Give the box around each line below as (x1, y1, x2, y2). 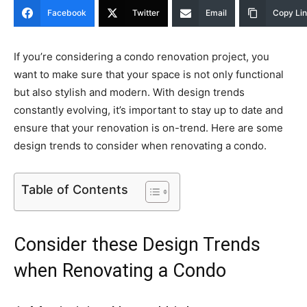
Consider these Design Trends (14, 234, 260, 256)
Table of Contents (21, 182, 128, 197)
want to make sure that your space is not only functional (14, 68, 284, 81)
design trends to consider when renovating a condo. (14, 139, 267, 152)
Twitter (132, 8, 160, 18)
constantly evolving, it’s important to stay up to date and (14, 103, 283, 116)
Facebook (47, 8, 86, 18)
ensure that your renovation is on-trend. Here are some (14, 121, 283, 134)
